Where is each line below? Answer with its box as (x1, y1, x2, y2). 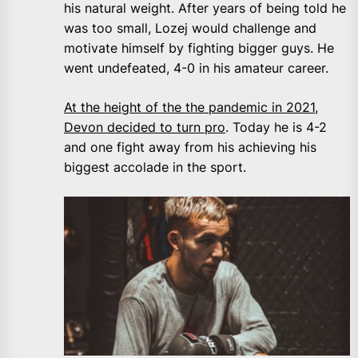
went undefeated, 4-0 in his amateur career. (64, 60, 328, 77)
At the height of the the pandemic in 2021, (64, 99, 318, 116)
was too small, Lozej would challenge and (64, 20, 316, 37)
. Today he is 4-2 (225, 119, 327, 136)
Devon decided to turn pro (64, 119, 225, 136)
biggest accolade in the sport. (64, 159, 246, 176)
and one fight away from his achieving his (64, 139, 316, 156)
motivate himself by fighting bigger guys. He (64, 40, 334, 57)
